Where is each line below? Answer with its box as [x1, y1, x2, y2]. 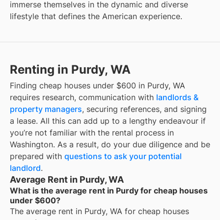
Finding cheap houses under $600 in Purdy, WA [10, 81, 185, 91]
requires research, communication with [10, 92, 156, 103]
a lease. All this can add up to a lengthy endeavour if [10, 116, 206, 126]
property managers [10, 104, 82, 114]
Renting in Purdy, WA [10, 62, 131, 77]
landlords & [156, 92, 198, 103]
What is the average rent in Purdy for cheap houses [10, 186, 208, 196]
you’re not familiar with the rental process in [10, 128, 174, 138]
